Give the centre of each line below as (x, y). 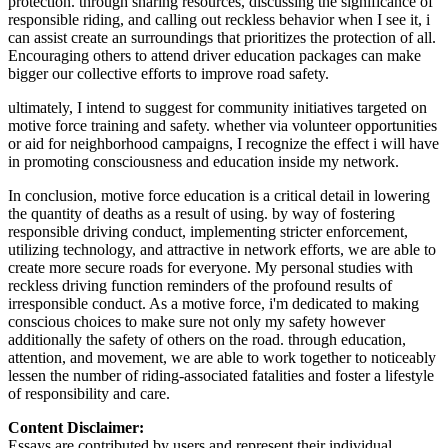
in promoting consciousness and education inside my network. (203, 161)
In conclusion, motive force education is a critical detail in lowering (219, 195)
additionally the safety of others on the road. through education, (207, 339)
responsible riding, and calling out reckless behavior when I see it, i (219, 19)
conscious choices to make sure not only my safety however (196, 321)
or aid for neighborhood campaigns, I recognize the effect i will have (223, 143)
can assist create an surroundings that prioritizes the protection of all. (222, 37)
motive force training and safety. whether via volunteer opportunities (222, 125)
